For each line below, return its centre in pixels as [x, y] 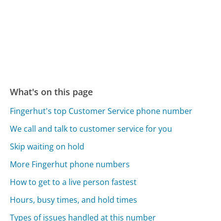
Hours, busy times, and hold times [74, 200]
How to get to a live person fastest [74, 182]
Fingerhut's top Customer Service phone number [101, 111]
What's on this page [52, 92]
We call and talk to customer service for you [91, 129]
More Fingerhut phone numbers [70, 165]
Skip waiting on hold [47, 147]
